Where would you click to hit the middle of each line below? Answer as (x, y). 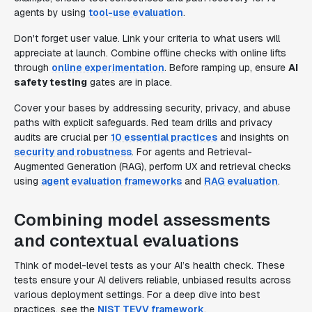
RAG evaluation (241, 181)
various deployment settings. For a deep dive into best (137, 295)
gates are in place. (130, 82)
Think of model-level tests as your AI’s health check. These (149, 265)
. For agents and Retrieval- (192, 152)
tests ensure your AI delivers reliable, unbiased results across (153, 280)
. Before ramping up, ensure (226, 68)
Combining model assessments (142, 220)
